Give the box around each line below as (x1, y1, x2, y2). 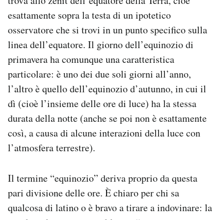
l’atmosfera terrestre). (8, 141, 95, 155)
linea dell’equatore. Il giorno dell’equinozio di (8, 38, 193, 52)
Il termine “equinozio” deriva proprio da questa (8, 171, 197, 185)
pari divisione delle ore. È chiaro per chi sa (8, 186, 179, 200)
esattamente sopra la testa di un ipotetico (8, 8, 171, 22)
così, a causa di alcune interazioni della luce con (8, 126, 200, 140)
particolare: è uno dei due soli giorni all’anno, (8, 67, 191, 81)
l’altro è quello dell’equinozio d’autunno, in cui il (8, 82, 206, 96)
